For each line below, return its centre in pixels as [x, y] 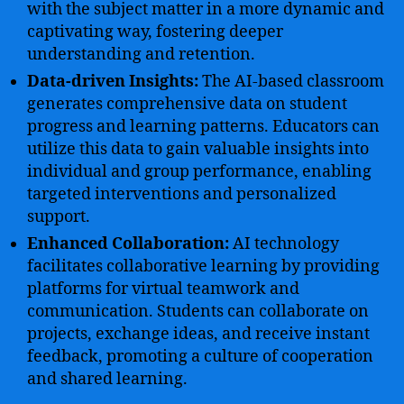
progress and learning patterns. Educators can [203, 126]
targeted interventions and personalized [182, 194]
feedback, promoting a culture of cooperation [200, 356]
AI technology [284, 243]
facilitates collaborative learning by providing [203, 266]
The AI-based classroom [291, 81]
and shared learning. [107, 379]
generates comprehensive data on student [187, 104]
